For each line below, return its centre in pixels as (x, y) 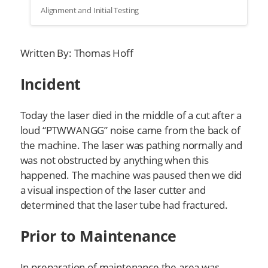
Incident (51, 84)
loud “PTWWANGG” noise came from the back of (130, 130)
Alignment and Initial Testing (90, 10)
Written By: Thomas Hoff (77, 53)
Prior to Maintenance (98, 236)
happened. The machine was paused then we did (131, 175)
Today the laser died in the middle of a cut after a (131, 115)
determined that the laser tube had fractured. (124, 205)
